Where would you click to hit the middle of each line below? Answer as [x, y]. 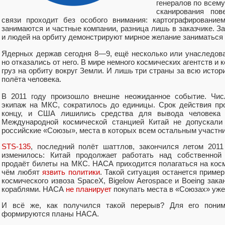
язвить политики [71, 172]
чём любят [22, 172]
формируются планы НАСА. [50, 214]
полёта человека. [31, 79]
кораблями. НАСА [34, 189]
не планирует [89, 189]
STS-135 [16, 146]
